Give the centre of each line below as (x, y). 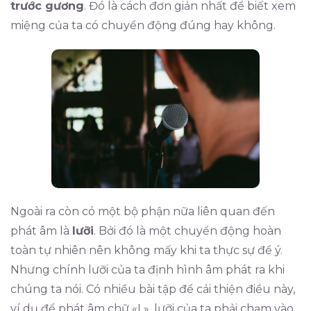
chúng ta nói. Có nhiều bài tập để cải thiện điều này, (153, 289)
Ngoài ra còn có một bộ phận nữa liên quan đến (143, 211)
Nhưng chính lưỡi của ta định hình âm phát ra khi (148, 270)
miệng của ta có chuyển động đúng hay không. (143, 25)
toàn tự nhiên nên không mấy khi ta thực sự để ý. (146, 250)
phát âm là (41, 231)
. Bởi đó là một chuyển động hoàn (187, 231)
